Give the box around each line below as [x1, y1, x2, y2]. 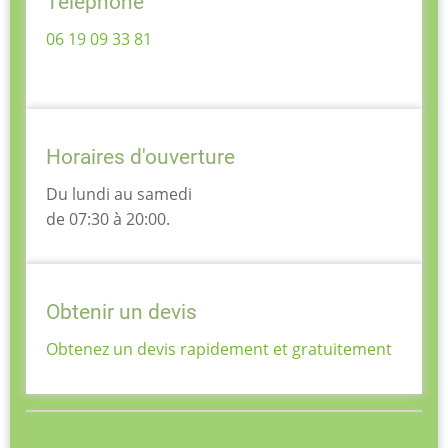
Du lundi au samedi [46, 183, 196, 206]
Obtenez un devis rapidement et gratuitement [46, 338, 392, 361]
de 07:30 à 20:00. [46, 208, 170, 231]
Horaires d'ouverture [46, 145, 235, 170]
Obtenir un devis [46, 300, 197, 325]
